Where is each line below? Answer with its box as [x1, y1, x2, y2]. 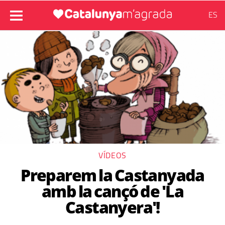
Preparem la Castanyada [21, 164, 204, 186]
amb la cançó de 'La [41, 180, 184, 202]
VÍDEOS [98, 149, 127, 161]
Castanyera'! [65, 196, 160, 218]
